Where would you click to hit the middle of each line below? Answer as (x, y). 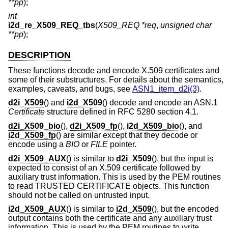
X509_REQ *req (127, 25)
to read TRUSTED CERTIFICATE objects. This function (109, 186)
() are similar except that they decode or (127, 135)
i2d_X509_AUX (37, 209)
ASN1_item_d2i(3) (166, 89)
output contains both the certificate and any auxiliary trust (110, 218)
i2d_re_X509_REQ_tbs (52, 25)
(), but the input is (182, 158)
